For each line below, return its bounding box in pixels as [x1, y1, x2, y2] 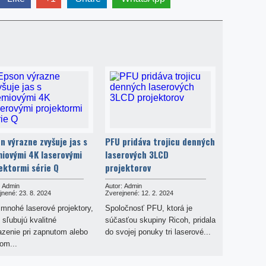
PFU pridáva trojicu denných [104, 134, 215, 148]
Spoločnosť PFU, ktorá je [104, 203, 192, 213]
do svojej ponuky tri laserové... [104, 227, 211, 236]
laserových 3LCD [104, 147, 169, 161]
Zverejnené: [104, 189, 140, 197]
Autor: [104, 182, 122, 189]
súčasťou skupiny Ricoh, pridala [104, 215, 216, 224]
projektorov [104, 160, 151, 174]
